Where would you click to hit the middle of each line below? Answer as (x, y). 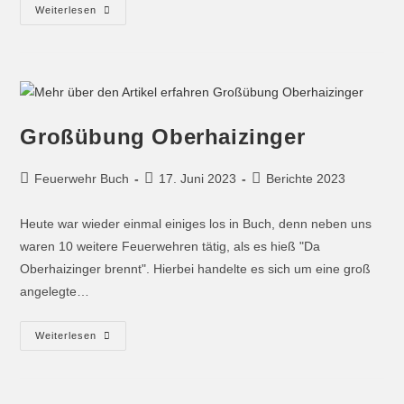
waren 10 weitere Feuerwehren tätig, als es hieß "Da (170, 246)
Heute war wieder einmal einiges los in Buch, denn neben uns (196, 223)
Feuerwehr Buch (82, 178)
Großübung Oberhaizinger (163, 136)
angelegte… (55, 291)
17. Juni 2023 (198, 178)
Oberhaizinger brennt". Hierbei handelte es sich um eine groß (196, 268)
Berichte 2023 (306, 178)
